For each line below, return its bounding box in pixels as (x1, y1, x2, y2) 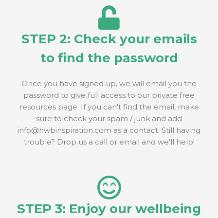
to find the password (40, 50, 178, 66)
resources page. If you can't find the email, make (19, 102, 199, 111)
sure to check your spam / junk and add (36, 113, 182, 123)
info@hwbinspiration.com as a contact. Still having (18, 125, 200, 135)
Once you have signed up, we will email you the (21, 78, 197, 88)
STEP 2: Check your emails (21, 31, 197, 47)
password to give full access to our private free (23, 90, 195, 100)
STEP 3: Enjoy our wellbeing (17, 200, 201, 217)
